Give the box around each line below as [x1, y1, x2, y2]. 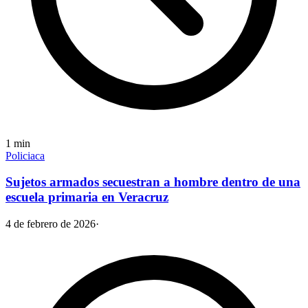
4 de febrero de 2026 [5, 218, 96, 230]
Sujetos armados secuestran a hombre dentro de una [5, 175, 300, 190]
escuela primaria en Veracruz [5, 190, 168, 205]
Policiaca [5, 149, 45, 162]
